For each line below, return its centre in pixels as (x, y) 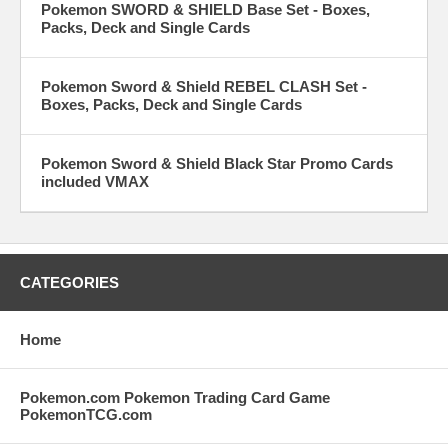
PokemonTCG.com (86, 414)
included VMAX (95, 181)
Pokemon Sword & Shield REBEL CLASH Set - (204, 86)
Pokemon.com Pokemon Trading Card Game (175, 397)
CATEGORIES (69, 282)
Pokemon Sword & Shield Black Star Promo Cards (217, 163)
